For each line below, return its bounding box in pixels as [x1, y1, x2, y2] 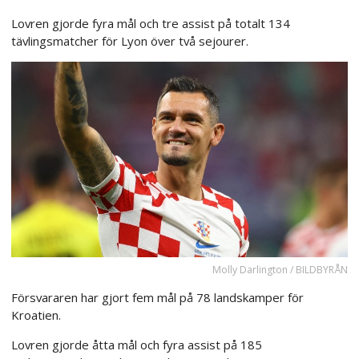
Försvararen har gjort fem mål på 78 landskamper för [11, 289, 304, 306]
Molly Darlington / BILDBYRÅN [212, 263, 348, 277]
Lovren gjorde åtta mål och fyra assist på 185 [11, 336, 262, 353]
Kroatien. [11, 307, 61, 324]
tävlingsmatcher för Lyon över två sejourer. [11, 32, 248, 49]
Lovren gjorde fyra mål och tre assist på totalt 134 [11, 14, 290, 31]
